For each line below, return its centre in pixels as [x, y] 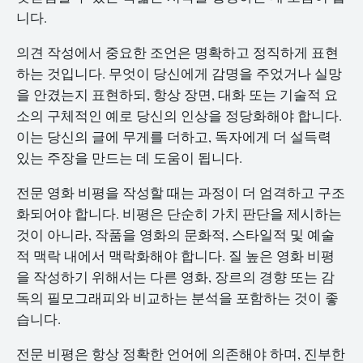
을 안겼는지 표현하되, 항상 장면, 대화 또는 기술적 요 [177, 94]
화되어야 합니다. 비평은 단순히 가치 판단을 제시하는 [179, 213]
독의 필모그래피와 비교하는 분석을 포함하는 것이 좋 [177, 297]
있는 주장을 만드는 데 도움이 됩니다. [129, 157]
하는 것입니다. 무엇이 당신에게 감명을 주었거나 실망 [179, 73]
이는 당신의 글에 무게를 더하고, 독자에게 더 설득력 [174, 136]
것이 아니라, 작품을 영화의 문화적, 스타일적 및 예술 [175, 234]
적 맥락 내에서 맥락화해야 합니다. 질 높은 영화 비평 [175, 255]
